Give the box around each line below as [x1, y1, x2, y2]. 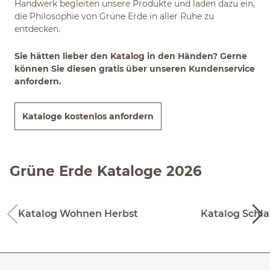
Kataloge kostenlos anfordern [22, 111, 154, 122]
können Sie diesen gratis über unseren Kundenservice [14, 63, 255, 74]
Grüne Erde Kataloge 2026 [10, 162, 202, 180]
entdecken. [14, 24, 60, 34]
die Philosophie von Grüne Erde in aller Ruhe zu [14, 11, 214, 22]
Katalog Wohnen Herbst [18, 208, 138, 219]
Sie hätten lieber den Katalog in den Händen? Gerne [14, 51, 247, 61]
